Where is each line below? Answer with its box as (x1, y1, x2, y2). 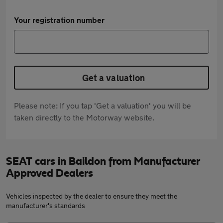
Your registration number (14, 15, 105, 24)
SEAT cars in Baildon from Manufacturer (6, 156, 200, 167)
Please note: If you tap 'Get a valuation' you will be (14, 101, 191, 110)
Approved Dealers (6, 168, 93, 179)
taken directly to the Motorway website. (14, 112, 154, 122)
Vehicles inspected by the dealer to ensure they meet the (6, 192, 177, 200)
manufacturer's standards (6, 201, 85, 210)
